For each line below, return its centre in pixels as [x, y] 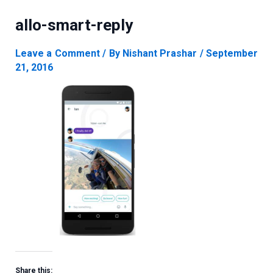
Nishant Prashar [161, 53]
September [232, 53]
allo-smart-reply [74, 25]
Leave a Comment [57, 53]
